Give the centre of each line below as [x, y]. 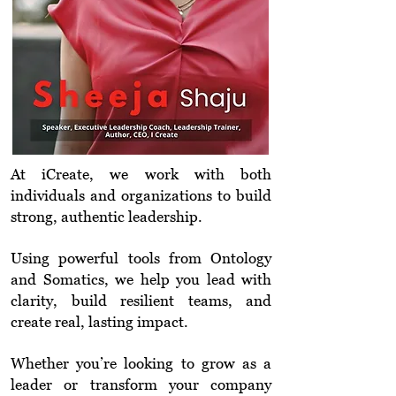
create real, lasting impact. [99, 322]
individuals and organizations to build [141, 195]
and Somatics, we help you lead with [141, 279]
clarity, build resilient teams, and [141, 301]
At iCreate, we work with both [141, 174]
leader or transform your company [141, 385]
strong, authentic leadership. [107, 217]
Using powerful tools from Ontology [141, 258]
